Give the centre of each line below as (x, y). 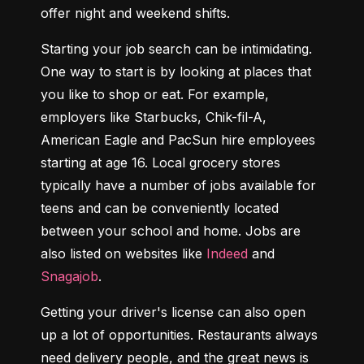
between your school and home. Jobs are (171, 231)
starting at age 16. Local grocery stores (160, 163)
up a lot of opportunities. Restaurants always (179, 335)
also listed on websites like (123, 254)
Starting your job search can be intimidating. (176, 49)
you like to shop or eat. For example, (155, 95)
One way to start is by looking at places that (176, 72)
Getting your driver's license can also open (173, 312)
